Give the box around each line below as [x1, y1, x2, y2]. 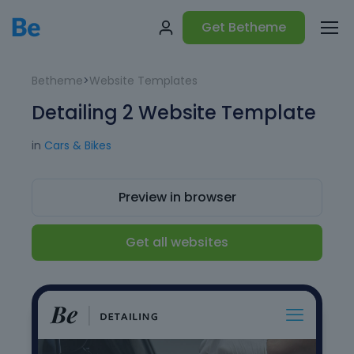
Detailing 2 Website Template [32, 100, 316, 126]
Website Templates [89, 73, 198, 88]
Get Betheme [201, 18, 286, 36]
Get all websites [126, 233, 228, 251]
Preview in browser [118, 188, 236, 206]
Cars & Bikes [44, 137, 111, 153]
